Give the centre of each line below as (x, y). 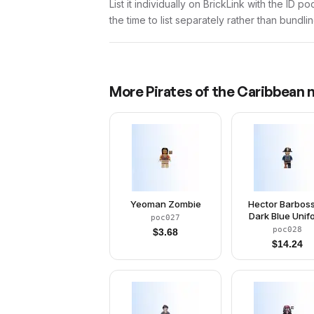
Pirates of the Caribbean (225, 91)
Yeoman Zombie (165, 204)
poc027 (166, 218)
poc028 (288, 230)
